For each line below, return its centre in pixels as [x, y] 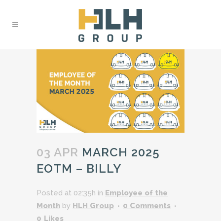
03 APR [57, 152]
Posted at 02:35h [66, 193]
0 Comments [147, 205]
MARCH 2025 [119, 152]
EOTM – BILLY [79, 168]
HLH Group [93, 205]
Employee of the [136, 193]
